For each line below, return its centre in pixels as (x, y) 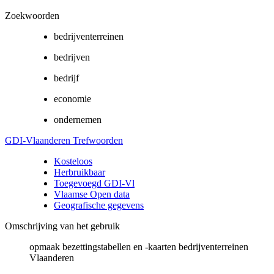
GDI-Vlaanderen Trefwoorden (64, 140)
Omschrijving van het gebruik (62, 226)
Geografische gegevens (99, 205)
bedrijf (66, 78)
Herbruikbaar (80, 172)
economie (72, 98)
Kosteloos (73, 161)
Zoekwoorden (32, 15)
